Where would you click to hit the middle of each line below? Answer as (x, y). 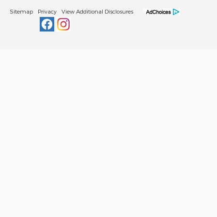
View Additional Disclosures (97, 11)
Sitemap (21, 11)
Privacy (47, 11)
